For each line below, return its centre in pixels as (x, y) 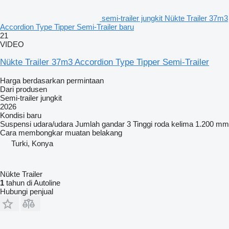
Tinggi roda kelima (163, 124)
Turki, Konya (32, 143)
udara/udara (53, 124)
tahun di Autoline (32, 182)
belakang (107, 132)
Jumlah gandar (100, 124)
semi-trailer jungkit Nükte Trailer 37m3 (165, 18)
